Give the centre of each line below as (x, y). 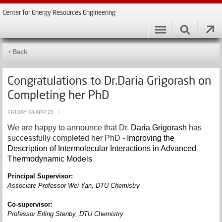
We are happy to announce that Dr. (69, 128)
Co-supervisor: (30, 204)
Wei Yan (80, 186)
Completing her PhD (58, 94)
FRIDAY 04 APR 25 (30, 112)
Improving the (151, 138)
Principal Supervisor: (40, 176)
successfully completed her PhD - (67, 138)
